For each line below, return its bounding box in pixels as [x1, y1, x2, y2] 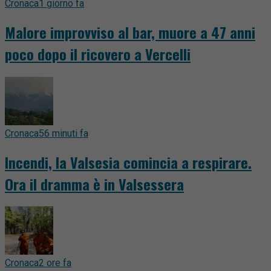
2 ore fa [39, 257, 71, 269]
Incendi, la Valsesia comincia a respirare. [5, 151, 252, 173]
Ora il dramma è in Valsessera [5, 172, 184, 195]
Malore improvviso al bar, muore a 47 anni [5, 21, 255, 43]
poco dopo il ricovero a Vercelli [5, 42, 191, 65]
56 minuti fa [39, 127, 88, 139]
